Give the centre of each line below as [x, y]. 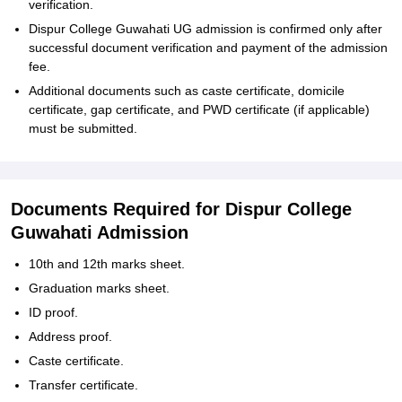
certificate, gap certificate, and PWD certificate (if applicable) [199, 109]
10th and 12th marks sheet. [107, 264]
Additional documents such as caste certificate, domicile [187, 91]
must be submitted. [83, 128]
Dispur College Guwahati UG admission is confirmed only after [205, 29]
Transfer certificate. [83, 385]
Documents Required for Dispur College [181, 209]
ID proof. [53, 312]
